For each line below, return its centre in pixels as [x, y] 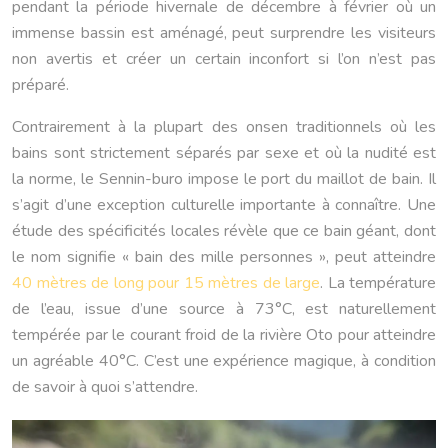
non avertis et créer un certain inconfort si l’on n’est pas [224, 59]
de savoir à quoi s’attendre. [105, 387]
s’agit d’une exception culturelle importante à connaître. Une [224, 205]
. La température [378, 283]
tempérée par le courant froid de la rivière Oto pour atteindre [224, 335]
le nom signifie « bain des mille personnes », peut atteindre [224, 257]
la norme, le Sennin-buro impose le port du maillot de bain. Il [224, 179]
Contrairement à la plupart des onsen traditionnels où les [224, 127]
